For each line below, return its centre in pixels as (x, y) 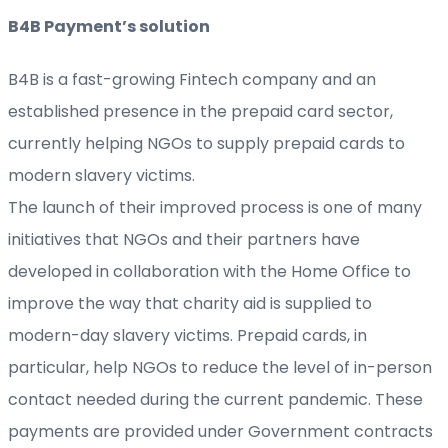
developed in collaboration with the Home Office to (209, 271)
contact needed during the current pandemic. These (215, 399)
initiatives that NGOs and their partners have (184, 239)
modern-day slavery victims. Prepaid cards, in (187, 335)
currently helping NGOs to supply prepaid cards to (206, 143)
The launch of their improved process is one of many (215, 207)
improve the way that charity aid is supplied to (190, 303)
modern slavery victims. (101, 175)
